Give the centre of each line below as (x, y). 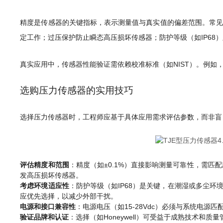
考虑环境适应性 (45, 186)
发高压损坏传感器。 (52, 175)
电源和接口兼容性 (48, 207)
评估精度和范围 (45, 165)
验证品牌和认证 (45, 217)
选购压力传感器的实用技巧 (77, 90)
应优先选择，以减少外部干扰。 (69, 196)
